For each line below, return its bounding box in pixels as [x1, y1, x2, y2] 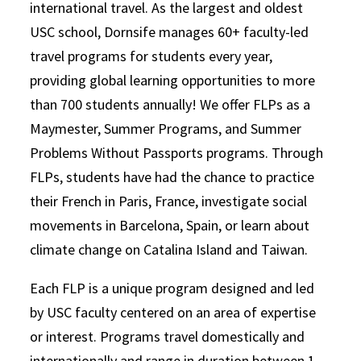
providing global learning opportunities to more [30, 71, 316, 89]
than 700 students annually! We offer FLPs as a [30, 95, 311, 114]
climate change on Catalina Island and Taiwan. [30, 240, 309, 259]
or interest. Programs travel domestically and [30, 327, 305, 346]
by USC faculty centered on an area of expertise [30, 303, 317, 322]
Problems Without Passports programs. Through [30, 143, 324, 162]
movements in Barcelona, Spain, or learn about [30, 216, 310, 234]
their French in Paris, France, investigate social [30, 192, 308, 210]
